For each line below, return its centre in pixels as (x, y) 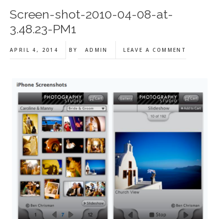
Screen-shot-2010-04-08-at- (91, 14)
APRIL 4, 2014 (34, 50)
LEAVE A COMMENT (155, 50)
